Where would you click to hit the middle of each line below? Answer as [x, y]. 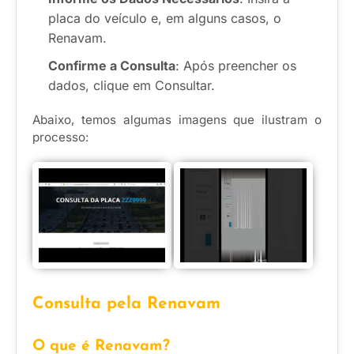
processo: [60, 137]
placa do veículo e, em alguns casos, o [165, 19]
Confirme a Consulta [112, 66]
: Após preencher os [236, 66]
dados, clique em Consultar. [132, 86]
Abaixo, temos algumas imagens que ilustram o [177, 120]
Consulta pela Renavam [126, 303]
